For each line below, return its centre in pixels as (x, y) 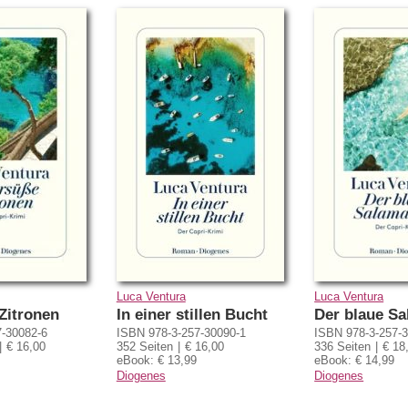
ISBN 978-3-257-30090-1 (181, 332)
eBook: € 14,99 (355, 360)
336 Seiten (343, 346)
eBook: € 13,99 (156, 360)
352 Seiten (144, 346)
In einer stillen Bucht (192, 314)
